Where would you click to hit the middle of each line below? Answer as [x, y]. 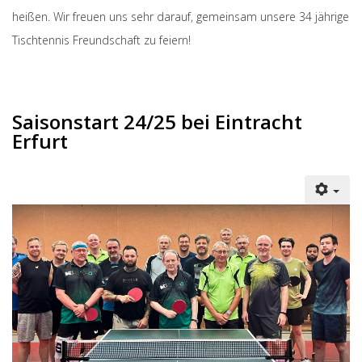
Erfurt [40, 141]
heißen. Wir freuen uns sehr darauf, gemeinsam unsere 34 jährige [181, 16]
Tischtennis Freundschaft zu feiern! [101, 40]
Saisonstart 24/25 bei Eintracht [157, 121]
